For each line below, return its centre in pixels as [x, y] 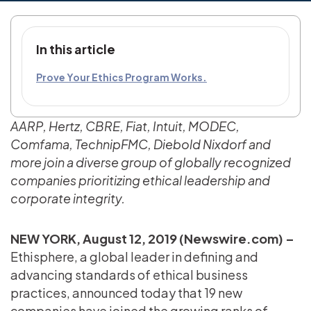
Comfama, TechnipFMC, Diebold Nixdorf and [141, 144]
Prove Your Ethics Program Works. [121, 77]
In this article [76, 49]
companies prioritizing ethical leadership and [140, 180]
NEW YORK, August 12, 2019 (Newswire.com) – [153, 238]
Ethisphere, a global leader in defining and [134, 256]
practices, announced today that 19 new [126, 292]
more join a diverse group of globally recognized [151, 162]
